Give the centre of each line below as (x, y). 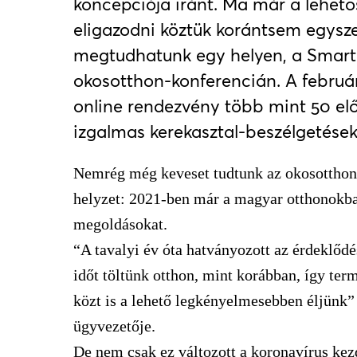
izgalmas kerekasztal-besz (178, 131)
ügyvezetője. (114, 326)
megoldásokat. (120, 224)
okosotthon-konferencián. (179, 80)
